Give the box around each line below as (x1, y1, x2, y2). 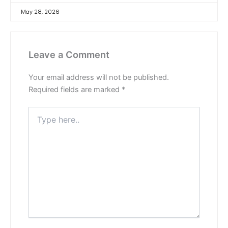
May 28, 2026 (21, 7, 60, 16)
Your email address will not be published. (28, 73, 169, 82)
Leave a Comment (28, 48, 109, 60)
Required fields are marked (28, 85, 122, 95)
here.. (28, 117, 47, 126)
